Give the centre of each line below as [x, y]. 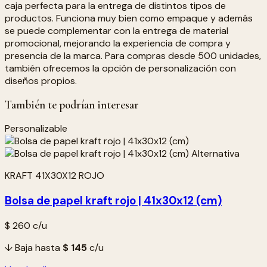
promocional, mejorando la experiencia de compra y [118, 43]
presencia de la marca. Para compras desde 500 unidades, [133, 55]
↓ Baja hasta [34, 247]
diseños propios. [41, 80]
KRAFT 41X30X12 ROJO [55, 176]
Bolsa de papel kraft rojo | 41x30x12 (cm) [113, 201]
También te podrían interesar [72, 105]
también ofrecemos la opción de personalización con [120, 68]
